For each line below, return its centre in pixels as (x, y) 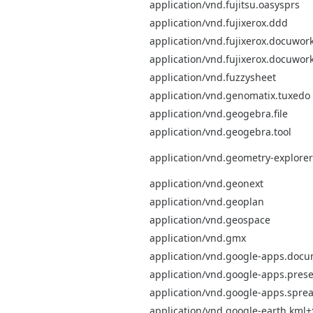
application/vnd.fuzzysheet (213, 77)
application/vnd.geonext (206, 183)
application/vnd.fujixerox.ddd (219, 22)
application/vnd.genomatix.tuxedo (230, 95)
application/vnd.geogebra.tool (220, 131)
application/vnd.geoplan (207, 201)
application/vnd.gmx (198, 238)
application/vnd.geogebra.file (219, 113)
